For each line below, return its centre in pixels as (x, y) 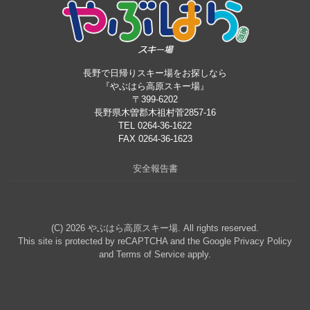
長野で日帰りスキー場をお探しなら (155, 73)
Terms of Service (151, 254)
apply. (198, 254)
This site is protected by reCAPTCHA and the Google (126, 241)
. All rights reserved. (218, 228)
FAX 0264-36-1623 (155, 138)
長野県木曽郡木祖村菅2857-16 (155, 112)
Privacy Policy (263, 241)
